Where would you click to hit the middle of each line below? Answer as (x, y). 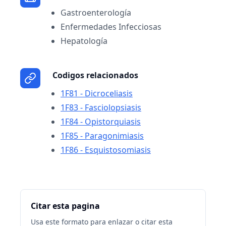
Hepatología (84, 41)
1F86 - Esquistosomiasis (106, 150)
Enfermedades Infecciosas (111, 27)
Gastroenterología (96, 13)
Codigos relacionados (95, 75)
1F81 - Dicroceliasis (97, 93)
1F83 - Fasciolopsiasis (101, 107)
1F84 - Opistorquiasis (101, 122)
